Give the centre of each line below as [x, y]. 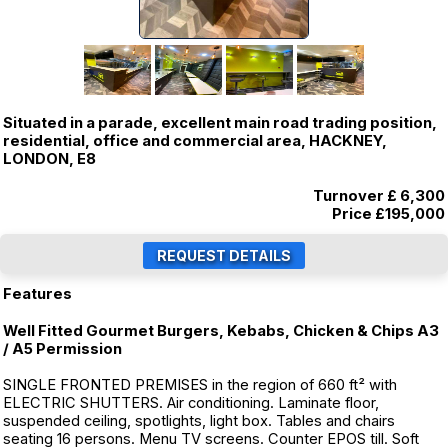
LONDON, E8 [49, 159]
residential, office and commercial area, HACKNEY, [195, 141]
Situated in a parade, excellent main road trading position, [220, 123]
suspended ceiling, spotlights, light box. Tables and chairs [199, 421]
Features [37, 294]
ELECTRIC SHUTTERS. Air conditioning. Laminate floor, [191, 403]
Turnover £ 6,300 [379, 196]
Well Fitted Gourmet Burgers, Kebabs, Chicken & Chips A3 [221, 331]
